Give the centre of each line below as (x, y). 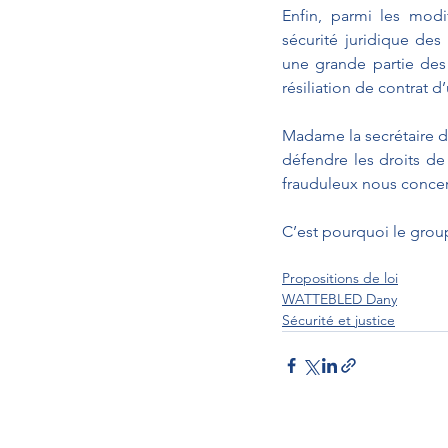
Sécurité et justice (338, 320)
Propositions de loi (340, 278)
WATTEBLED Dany (339, 299)
